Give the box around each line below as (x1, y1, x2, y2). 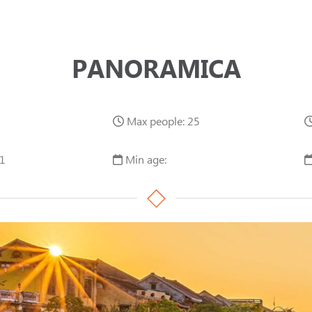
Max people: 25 (123, 114, 200, 128)
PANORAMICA (71, 51, 241, 84)
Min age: (122, 151, 166, 166)
